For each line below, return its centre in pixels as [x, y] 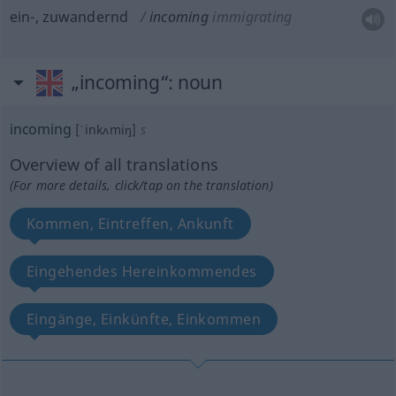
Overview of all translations [114, 164]
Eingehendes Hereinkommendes [141, 271]
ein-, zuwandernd [69, 17]
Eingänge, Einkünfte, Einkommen [144, 319]
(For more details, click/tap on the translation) [141, 185]
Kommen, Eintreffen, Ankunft [130, 224]
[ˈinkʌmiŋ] [106, 129]
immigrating [252, 17]
